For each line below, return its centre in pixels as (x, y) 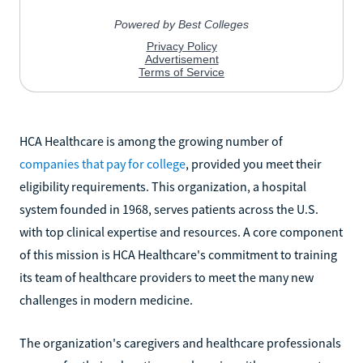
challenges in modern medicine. (106, 299)
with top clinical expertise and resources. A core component (181, 231)
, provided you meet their (254, 163)
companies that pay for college (102, 163)
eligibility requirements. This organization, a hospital (163, 186)
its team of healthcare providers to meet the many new (167, 277)
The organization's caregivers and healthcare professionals (180, 342)
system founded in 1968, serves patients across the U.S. (169, 209)
